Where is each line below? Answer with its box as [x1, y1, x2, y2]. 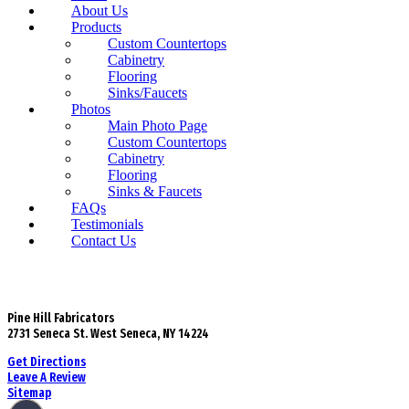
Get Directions [7, 354, 86, 370]
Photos [71, 101, 110, 117]
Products [71, 19, 121, 35]
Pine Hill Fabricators [7, 310, 114, 326]
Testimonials [71, 216, 143, 232]
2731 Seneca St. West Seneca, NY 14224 [7, 326, 209, 341]
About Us [71, 3, 128, 18]
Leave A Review [7, 370, 86, 385]
